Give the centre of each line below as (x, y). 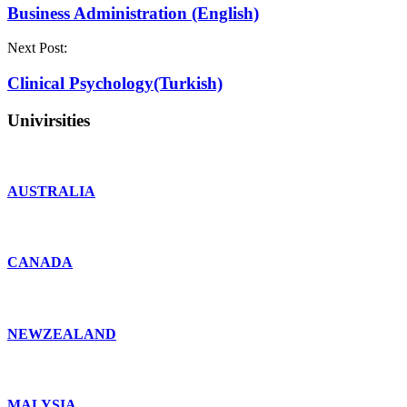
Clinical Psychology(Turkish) (115, 84)
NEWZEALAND (62, 333)
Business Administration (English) (133, 13)
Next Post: (37, 48)
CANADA (40, 263)
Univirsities (49, 120)
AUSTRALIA (51, 191)
